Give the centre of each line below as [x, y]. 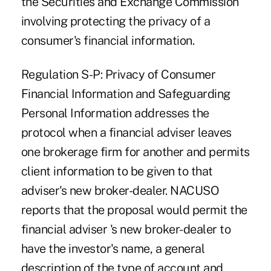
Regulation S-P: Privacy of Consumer [118, 74]
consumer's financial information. [108, 40]
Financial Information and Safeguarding [126, 93]
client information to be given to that [117, 171]
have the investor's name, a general [113, 248]
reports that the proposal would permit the [134, 210]
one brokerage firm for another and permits [135, 152]
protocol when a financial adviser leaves [126, 132]
